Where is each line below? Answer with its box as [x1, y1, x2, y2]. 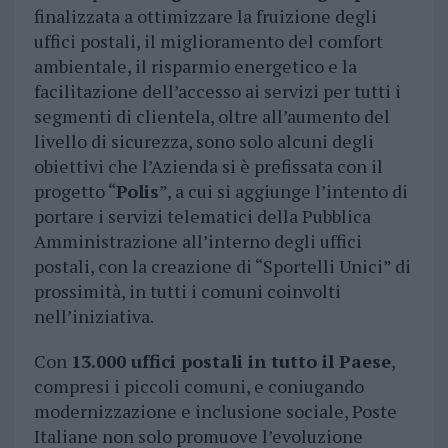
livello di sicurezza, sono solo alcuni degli [33, 129, 374, 154]
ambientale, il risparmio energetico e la [33, 54, 357, 79]
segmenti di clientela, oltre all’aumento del [33, 104, 390, 129]
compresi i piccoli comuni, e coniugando [33, 374, 364, 399]
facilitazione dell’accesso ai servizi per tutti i [33, 79, 401, 104]
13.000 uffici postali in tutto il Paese [70, 349, 391, 374]
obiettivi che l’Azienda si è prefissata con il [33, 154, 383, 179]
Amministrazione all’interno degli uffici [33, 229, 362, 254]
